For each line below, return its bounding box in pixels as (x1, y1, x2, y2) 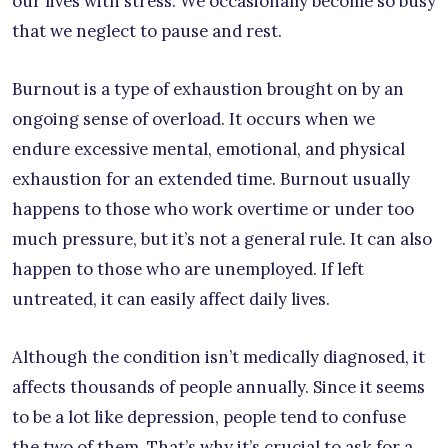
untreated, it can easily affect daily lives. (12, 288, 330, 311)
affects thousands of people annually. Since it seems (12, 376, 425, 399)
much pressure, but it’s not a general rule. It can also (12, 228, 432, 251)
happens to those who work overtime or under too (12, 198, 414, 221)
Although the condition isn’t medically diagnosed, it (12, 346, 425, 369)
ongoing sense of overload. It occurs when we (12, 108, 375, 131)
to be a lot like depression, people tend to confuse (12, 406, 406, 429)
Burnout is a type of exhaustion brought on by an (12, 78, 404, 101)
